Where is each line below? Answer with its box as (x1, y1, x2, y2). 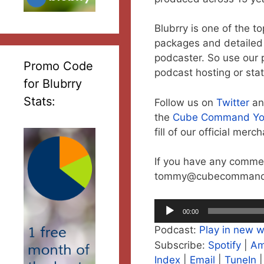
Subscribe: (154, 239, 208, 251)
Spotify (207, 239, 241, 251)
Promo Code (24, 58, 93, 73)
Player (153, 214, 183, 226)
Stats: (24, 94, 55, 108)
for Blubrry (24, 76, 82, 91)
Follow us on (154, 96, 216, 108)
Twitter (216, 96, 249, 108)
